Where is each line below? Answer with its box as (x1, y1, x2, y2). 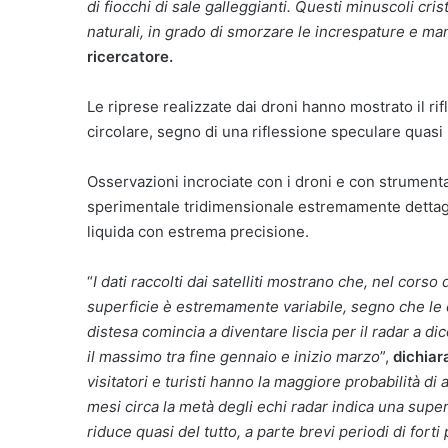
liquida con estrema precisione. (87, 221, 309, 241)
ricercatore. (87, 46, 173, 66)
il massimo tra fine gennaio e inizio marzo (87, 346, 380, 366)
